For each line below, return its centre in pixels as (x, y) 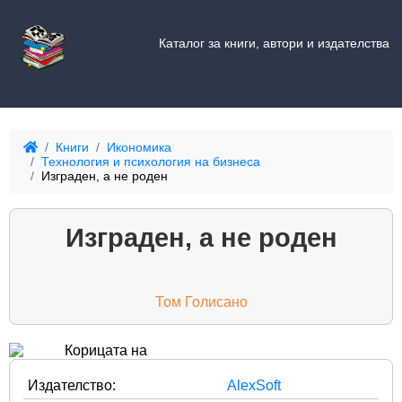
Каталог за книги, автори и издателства (274, 43)
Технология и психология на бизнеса (151, 162)
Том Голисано (201, 301)
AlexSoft (254, 385)
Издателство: (72, 385)
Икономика (139, 148)
